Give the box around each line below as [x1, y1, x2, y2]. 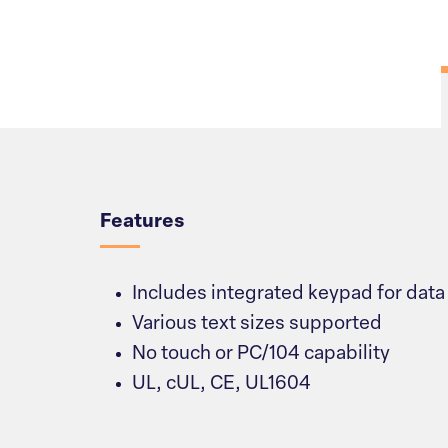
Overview [99, 129, 259, 165]
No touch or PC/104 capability [132, 345, 390, 365]
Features [100, 213, 184, 233]
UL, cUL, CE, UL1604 [132, 375, 311, 395]
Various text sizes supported [132, 315, 382, 335]
